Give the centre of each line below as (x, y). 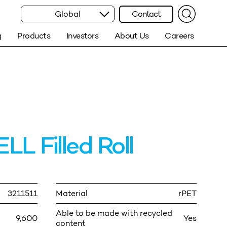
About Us (131, 36)
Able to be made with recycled (114, 213)
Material (72, 194)
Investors (82, 36)
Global (68, 14)
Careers (179, 36)
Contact (146, 14)
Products (34, 36)
